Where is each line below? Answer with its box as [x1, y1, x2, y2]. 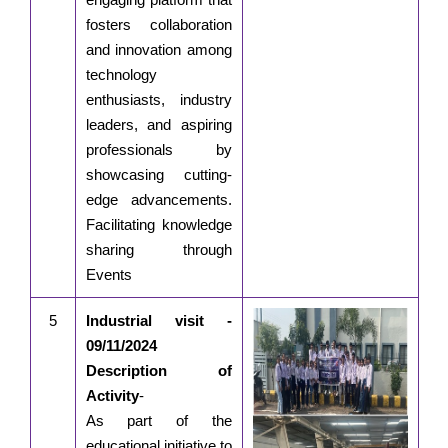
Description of [85, 362, 232, 380]
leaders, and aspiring [85, 116, 232, 134]
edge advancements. [85, 191, 232, 209]
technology [85, 66, 157, 84]
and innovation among [85, 41, 232, 59]
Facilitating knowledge [85, 216, 232, 234]
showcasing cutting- [85, 166, 232, 184]
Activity [85, 387, 139, 405]
